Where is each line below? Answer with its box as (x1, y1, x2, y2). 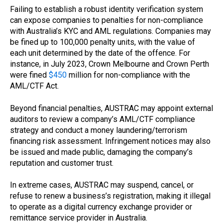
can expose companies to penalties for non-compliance (10, 15, 203, 25)
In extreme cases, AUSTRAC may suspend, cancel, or (10, 180, 194, 190)
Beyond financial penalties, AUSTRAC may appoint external (10, 103, 213, 113)
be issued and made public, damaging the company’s (10, 147, 193, 157)
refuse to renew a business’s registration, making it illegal (10, 191, 211, 201)
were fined (10, 70, 49, 80)
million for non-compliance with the (67, 70, 190, 80)
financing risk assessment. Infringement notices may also (10, 136, 211, 146)
